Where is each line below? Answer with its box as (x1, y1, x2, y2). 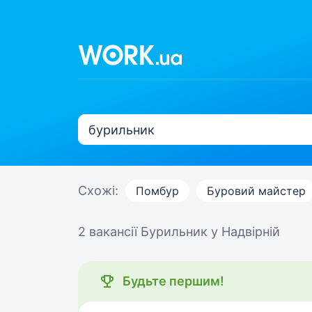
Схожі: (78, 183, 118, 198)
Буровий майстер (207, 184, 306, 198)
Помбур (136, 184, 179, 198)
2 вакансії (78, 224, 141, 239)
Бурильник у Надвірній (141, 224, 280, 239)
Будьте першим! (123, 274, 224, 288)
